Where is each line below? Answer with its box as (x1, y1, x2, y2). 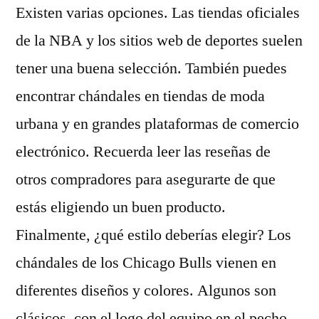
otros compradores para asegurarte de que (16, 169, 276, 189)
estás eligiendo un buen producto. (16, 197, 226, 217)
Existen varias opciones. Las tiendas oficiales (16, 3, 300, 23)
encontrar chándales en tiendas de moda (16, 86, 265, 106)
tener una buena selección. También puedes (16, 58, 287, 78)
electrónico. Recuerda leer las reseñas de (16, 142, 271, 162)
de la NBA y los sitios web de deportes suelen (16, 31, 303, 51)
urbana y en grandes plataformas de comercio (16, 114, 299, 134)
